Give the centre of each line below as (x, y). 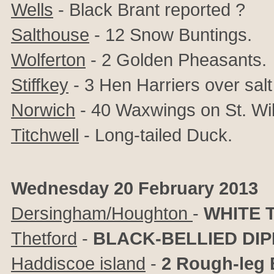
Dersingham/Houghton (102, 213)
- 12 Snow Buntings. (171, 35)
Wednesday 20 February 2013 (135, 188)
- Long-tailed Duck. (156, 135)
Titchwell (45, 135)
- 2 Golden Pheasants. (176, 60)
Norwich (43, 110)
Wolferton (48, 60)
